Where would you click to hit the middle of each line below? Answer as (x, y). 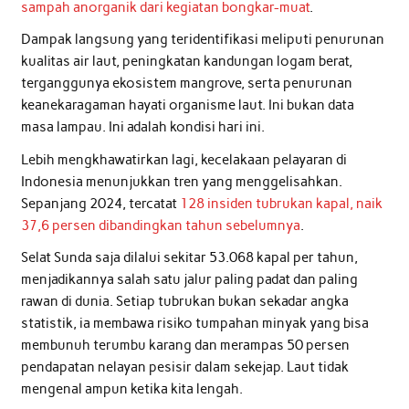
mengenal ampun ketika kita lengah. (131, 388)
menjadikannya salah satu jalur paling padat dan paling (189, 279)
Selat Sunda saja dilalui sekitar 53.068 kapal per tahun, (189, 257)
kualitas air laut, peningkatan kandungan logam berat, (186, 62)
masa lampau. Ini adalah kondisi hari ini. (142, 127)
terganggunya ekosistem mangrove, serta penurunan (186, 84)
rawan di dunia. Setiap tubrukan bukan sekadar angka (184, 301)
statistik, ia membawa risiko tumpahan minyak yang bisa (194, 323)
